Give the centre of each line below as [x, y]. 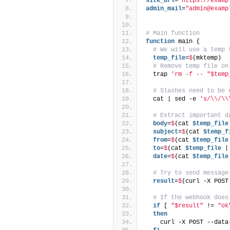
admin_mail [164, 8]
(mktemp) [207, 58]
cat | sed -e [173, 99]
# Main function [173, 33]
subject [162, 132]
